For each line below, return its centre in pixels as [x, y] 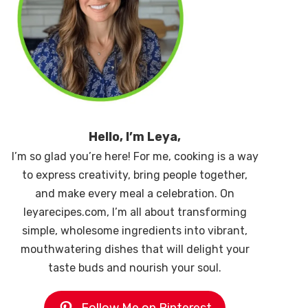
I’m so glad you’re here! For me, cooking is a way [135, 156]
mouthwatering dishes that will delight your [135, 249]
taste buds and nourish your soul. [135, 268]
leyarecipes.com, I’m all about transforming [135, 212]
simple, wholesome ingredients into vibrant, [135, 231]
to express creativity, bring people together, [135, 175]
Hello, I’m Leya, [135, 137]
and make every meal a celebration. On [135, 194]
